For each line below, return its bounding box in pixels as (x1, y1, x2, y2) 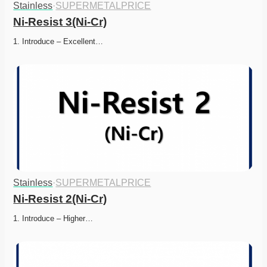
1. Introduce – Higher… (13, 214, 94, 223)
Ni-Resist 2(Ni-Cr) (13, 193, 107, 206)
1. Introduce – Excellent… (13, 37, 104, 46)
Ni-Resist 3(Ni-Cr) (13, 15, 107, 29)
